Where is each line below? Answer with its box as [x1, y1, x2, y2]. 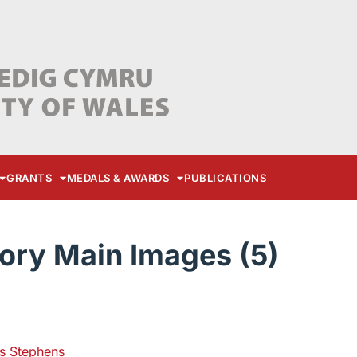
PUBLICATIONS [184, 171, 267, 185]
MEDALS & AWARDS [66, 171, 170, 185]
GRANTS [6, 171, 53, 185]
